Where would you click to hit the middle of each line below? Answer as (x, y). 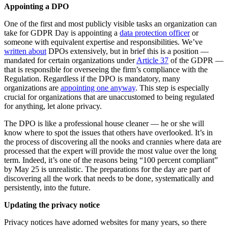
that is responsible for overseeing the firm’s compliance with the (106, 70)
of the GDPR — (196, 61)
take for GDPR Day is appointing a (62, 33)
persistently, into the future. (47, 188)
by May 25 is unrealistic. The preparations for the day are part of (107, 169)
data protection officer (155, 33)
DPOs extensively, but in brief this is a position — (127, 51)
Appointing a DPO (36, 7)
